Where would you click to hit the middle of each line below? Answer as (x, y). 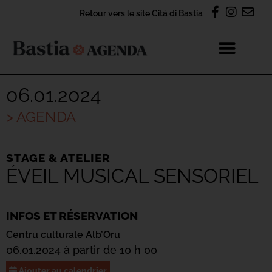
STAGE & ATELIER (58, 158)
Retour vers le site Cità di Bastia (141, 13)
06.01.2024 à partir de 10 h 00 (82, 250)
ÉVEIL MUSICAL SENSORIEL (132, 176)
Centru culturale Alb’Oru (63, 235)
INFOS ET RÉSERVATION (72, 216)
